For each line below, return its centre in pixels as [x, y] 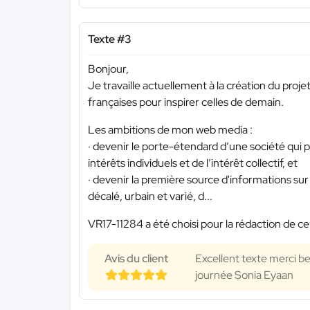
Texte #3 [110, 39]
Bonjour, [108, 69]
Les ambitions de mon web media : [170, 129]
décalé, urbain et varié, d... [150, 196]
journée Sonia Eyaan [244, 275]
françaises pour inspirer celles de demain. [186, 102]
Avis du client [136, 258]
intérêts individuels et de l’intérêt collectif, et [193, 163]
